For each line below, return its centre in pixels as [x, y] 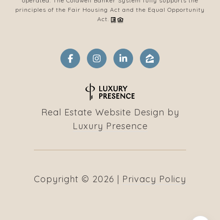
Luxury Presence [110, 126]
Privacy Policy [154, 179]
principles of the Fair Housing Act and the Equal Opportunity [110, 10]
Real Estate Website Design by [110, 112]
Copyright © [62, 179]
